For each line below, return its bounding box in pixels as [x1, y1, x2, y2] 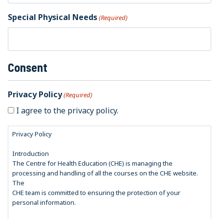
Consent [8, 60, 47, 74]
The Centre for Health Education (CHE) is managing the [12, 159, 173, 168]
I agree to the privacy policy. [16, 105, 118, 116]
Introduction [12, 149, 49, 158]
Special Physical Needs [8, 12, 97, 22]
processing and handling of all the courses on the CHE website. [12, 169, 198, 178]
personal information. [12, 198, 77, 207]
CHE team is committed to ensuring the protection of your [12, 188, 180, 197]
